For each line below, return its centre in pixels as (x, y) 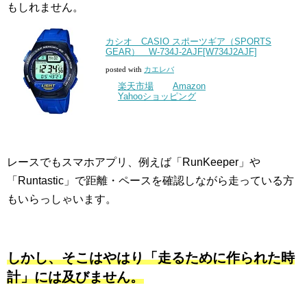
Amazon (189, 86)
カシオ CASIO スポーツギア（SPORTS (188, 42)
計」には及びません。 (75, 277)
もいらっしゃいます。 (62, 199)
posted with (125, 70)
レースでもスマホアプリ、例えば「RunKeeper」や (134, 162)
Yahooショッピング (157, 97)
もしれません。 (45, 8)
